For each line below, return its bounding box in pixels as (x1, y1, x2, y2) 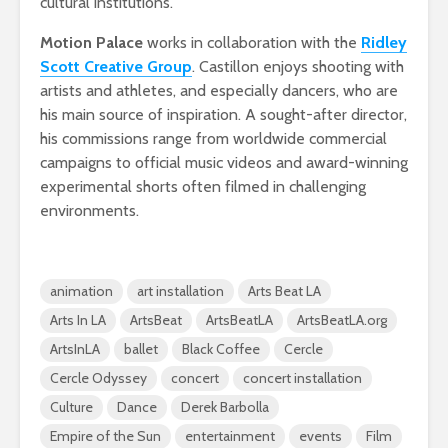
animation (50, 281, 113, 300)
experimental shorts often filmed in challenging (40, 176, 366, 196)
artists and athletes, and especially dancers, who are (40, 80, 398, 100)
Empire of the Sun (50, 426, 161, 445)
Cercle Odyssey (50, 368, 147, 387)
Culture (50, 397, 93, 416)
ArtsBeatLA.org (297, 310, 387, 329)
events (299, 426, 342, 445)
